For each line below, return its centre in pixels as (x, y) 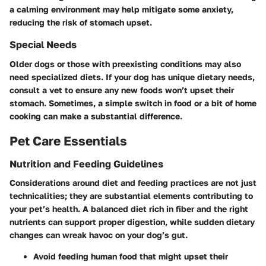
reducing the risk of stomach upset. (81, 23)
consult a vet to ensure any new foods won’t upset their (122, 90)
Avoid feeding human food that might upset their (131, 256)
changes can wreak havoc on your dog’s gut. (99, 235)
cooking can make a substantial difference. (96, 116)
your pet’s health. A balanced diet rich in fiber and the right (129, 209)
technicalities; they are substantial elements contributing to (131, 196)
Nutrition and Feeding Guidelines (86, 164)
